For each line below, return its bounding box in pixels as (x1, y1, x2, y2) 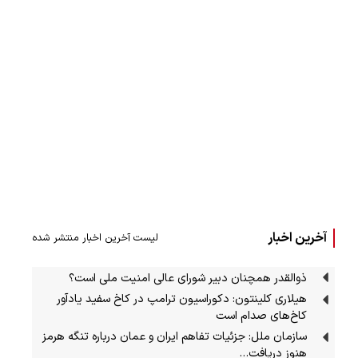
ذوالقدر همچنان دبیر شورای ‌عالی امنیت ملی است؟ (69, 269, 308, 287)
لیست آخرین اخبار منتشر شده (32, 230, 158, 246)
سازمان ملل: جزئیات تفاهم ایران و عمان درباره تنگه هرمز (42, 328, 308, 345)
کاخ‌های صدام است (216, 307, 308, 324)
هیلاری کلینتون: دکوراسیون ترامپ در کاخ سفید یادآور (57, 290, 308, 308)
